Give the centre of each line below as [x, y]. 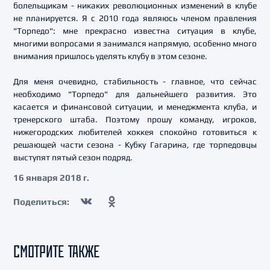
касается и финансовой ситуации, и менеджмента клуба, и [135, 107]
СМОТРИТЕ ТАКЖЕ [56, 251]
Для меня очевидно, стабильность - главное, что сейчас [135, 81]
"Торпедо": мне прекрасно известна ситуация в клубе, [135, 31]
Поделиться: [41, 201]
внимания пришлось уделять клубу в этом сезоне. [110, 56]
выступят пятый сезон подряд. [73, 157]
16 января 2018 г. [51, 177]
